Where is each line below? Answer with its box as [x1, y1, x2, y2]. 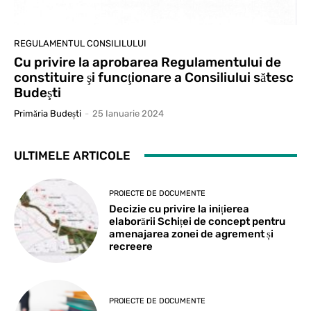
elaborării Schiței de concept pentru [109, 215, 286, 228]
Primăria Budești [14, 108, 81, 119]
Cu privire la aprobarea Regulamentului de [14, 53, 281, 70]
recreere [109, 239, 153, 253]
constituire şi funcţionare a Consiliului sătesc [14, 69, 294, 85]
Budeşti [14, 84, 61, 101]
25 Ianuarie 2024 [92, 108, 164, 119]
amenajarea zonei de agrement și [109, 227, 274, 240]
